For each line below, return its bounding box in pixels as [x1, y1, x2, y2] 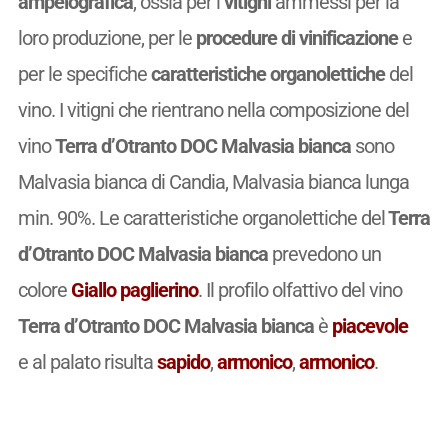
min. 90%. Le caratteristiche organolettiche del [17, 205, 385, 230]
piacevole [331, 313, 408, 338]
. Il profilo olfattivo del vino [197, 277, 402, 302]
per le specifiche [17, 61, 151, 86]
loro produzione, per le [17, 25, 196, 50]
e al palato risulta [17, 349, 157, 374]
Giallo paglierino [70, 277, 198, 302]
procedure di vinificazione [195, 25, 398, 50]
